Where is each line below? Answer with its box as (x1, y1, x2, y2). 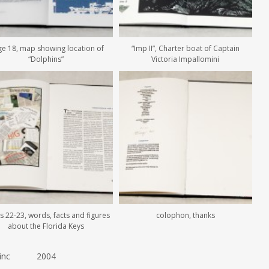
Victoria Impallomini (151, 54, 220, 65)
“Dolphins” (28, 54, 64, 65)
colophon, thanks (156, 210, 215, 221)
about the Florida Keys (8, 221, 85, 232)
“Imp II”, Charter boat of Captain (131, 43, 240, 54)
